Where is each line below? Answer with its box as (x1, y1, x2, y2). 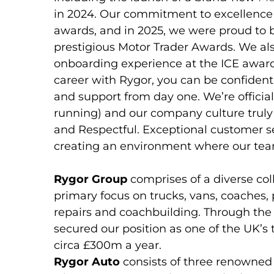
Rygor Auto (54, 255, 120, 269)
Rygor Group (54, 172, 127, 187)
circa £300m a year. (54, 239, 161, 253)
